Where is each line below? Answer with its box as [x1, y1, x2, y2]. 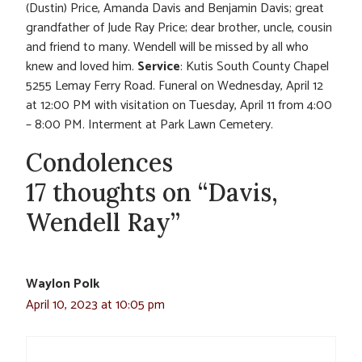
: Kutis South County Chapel [180, 56, 329, 78]
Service [137, 56, 180, 78]
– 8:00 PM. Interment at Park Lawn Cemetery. [26, 114, 273, 137]
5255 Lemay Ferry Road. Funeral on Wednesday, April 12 [26, 75, 323, 98]
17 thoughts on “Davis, [26, 177, 278, 208]
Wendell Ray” [26, 207, 180, 238]
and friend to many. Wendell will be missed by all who [26, 36, 309, 59]
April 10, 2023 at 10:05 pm [26, 294, 165, 317]
